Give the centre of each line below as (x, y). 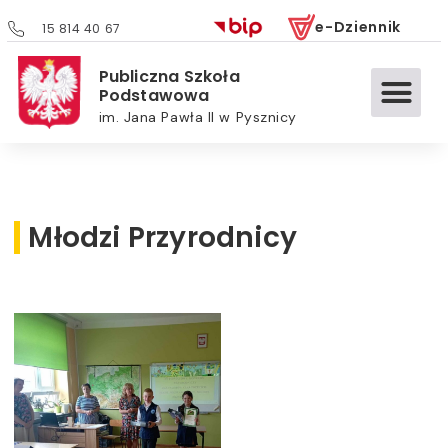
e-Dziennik (358, 27)
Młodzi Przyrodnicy (162, 238)
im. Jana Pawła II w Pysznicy (197, 117)
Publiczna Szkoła (169, 77)
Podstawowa (154, 96)
